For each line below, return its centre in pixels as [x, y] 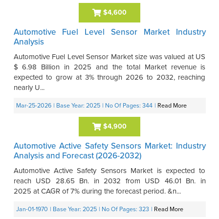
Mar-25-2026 [33, 106]
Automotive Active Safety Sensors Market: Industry [109, 146]
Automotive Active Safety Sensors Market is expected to [109, 171]
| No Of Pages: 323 [124, 209]
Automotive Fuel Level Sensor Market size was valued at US [109, 56]
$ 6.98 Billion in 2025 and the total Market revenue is [109, 67]
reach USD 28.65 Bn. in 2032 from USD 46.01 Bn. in [109, 181]
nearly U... [29, 87]
